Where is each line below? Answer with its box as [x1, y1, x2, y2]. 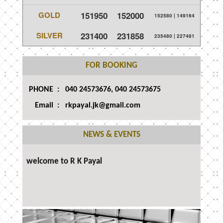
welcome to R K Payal [26, 155, 102, 164]
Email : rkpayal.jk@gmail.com [29, 102, 140, 110]
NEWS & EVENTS [83, 130, 140, 139]
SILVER [36, 30, 63, 41]
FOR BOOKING [86, 61, 137, 70]
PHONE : [29, 86, 65, 94]
